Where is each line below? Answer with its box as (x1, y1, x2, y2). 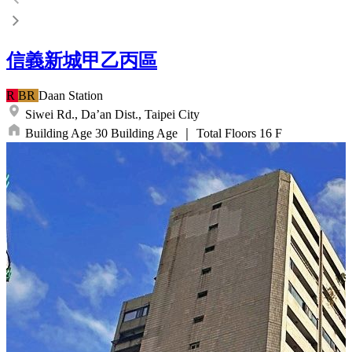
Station (68, 89, 103, 103)
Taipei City (145, 108, 200, 122)
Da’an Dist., (81, 108, 141, 122)
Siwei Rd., (25, 108, 78, 122)
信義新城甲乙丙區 (6, 50, 157, 71)
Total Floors (196, 126, 256, 141)
